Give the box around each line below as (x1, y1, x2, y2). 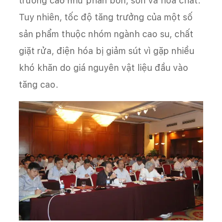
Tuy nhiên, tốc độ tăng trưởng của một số (19, 11, 193, 22)
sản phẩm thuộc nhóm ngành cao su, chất (19, 28, 193, 39)
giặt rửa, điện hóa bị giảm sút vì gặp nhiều (19, 45, 194, 56)
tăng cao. (19, 79, 58, 90)
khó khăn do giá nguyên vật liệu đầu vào (19, 62, 188, 73)
